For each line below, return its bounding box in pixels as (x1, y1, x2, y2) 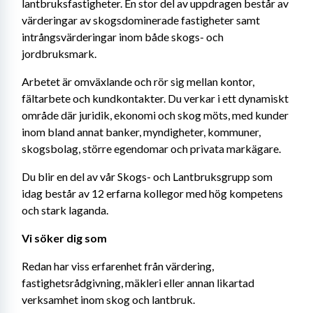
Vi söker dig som (22, 231, 107, 245)
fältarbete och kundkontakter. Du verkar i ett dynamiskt (22, 92, 289, 105)
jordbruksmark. (22, 47, 96, 60)
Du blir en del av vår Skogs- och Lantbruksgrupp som (22, 170, 272, 183)
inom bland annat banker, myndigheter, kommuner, (22, 125, 261, 138)
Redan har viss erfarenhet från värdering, (22, 259, 214, 272)
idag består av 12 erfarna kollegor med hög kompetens (22, 187, 283, 200)
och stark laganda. (22, 203, 108, 217)
